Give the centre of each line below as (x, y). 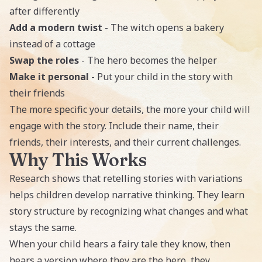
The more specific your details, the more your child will (130, 109)
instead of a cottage (52, 44)
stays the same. (43, 227)
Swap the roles (44, 60)
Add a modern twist (56, 27)
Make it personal (49, 77)
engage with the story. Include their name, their (114, 126)
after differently (44, 11)
